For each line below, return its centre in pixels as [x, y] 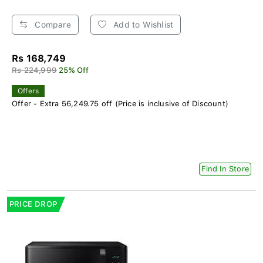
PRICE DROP [33, 204]
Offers [28, 91]
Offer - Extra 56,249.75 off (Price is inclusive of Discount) [120, 103]
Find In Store [225, 168]
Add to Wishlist [142, 24]
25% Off [74, 70]
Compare [52, 24]
